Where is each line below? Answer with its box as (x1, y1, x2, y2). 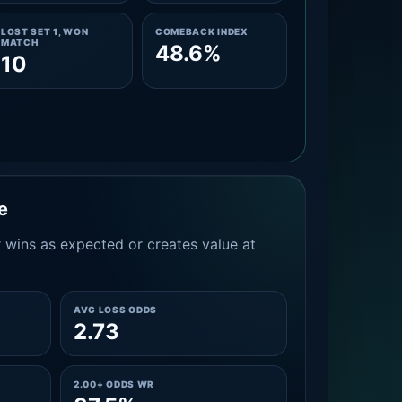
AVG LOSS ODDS (73, 304, 158, 315)
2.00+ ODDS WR (73, 379, 155, 389)
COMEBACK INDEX (154, 26, 249, 37)
